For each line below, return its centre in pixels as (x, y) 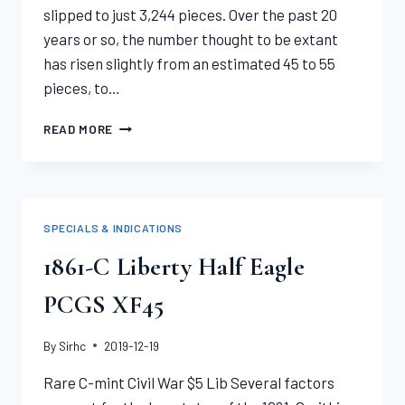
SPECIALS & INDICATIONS (113, 228)
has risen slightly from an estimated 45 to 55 (189, 64)
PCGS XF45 (104, 305)
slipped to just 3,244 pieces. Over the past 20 (190, 15)
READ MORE (79, 129)
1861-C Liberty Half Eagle (174, 267)
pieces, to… (82, 88)
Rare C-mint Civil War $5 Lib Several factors (189, 382)
